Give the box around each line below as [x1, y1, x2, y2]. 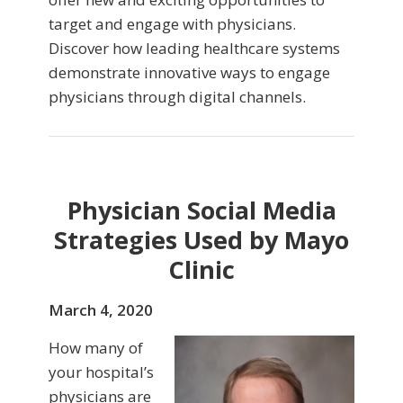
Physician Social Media [67, 193, 336, 228]
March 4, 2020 [49, 300, 153, 321]
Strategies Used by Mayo [54, 223, 349, 257]
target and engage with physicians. [49, 13, 296, 35]
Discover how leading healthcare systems [49, 38, 340, 59]
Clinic [168, 253, 235, 287]
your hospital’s [49, 362, 154, 383]
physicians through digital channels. [49, 86, 306, 108]
